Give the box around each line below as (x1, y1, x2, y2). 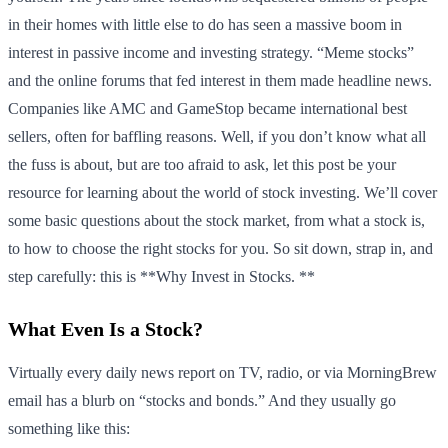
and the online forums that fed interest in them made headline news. (8, 71, 432, 89)
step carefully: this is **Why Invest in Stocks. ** (8, 267, 315, 285)
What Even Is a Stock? (8, 317, 203, 340)
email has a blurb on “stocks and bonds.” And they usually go (8, 391, 396, 409)
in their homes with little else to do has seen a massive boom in (8, 15, 402, 33)
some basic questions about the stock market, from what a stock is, (8, 211, 425, 229)
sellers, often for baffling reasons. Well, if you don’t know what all (8, 127, 426, 145)
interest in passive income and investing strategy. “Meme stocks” (8, 43, 414, 61)
